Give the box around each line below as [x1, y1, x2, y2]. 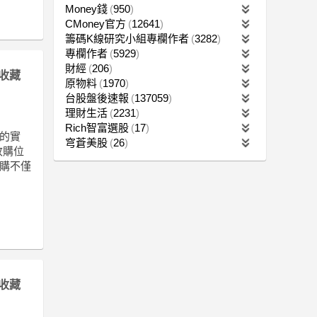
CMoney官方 [65, 17, 126, 30]
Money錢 [65, 2, 108, 15]
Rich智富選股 [65, 121, 129, 134]
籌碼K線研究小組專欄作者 [65, 32, 189, 45]
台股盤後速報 [65, 91, 129, 104]
